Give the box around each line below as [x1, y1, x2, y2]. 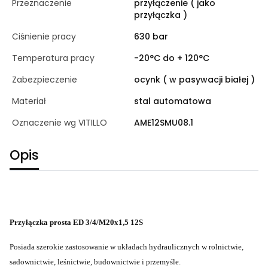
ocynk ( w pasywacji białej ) [134, 74, 255, 86]
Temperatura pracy [12, 52, 95, 64]
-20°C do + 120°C [134, 52, 209, 64]
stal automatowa [134, 95, 211, 107]
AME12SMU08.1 [134, 117, 193, 129]
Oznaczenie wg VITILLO [12, 117, 107, 129]
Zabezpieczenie [12, 74, 77, 86]
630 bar [134, 31, 168, 42]
